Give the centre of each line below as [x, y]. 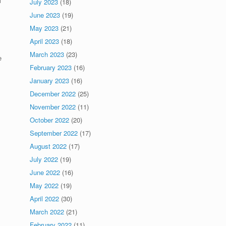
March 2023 [47, 54]
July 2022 [44, 159]
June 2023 [45, 15]
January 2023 [50, 80]
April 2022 [45, 199]
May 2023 [44, 28]
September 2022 [54, 133]
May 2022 [44, 185]
